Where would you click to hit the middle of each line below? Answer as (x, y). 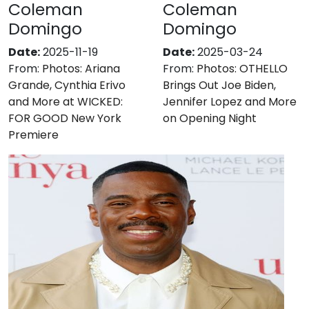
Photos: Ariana (81, 68)
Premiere (33, 134)
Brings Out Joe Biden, (219, 85)
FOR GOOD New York (65, 118)
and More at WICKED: (66, 101)
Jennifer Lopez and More (230, 101)
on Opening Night (210, 118)
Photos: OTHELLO (242, 68)
